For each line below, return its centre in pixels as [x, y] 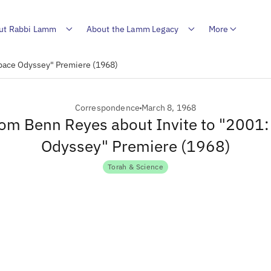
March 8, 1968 [169, 108]
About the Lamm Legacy [132, 29]
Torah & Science [135, 167]
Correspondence [107, 108]
